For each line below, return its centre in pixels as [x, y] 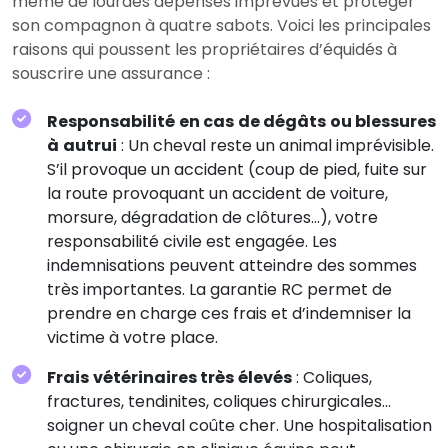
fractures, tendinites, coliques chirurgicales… [219, 401]
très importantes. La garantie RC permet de [219, 289]
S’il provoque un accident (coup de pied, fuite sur [237, 169]
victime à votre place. [132, 337]
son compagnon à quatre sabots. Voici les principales [221, 25]
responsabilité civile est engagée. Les [192, 241]
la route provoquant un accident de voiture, [217, 193]
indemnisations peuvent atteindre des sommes [232, 265]
